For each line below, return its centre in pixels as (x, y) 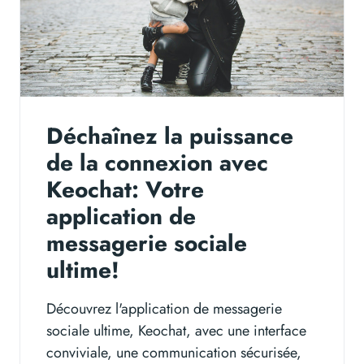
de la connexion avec (157, 163)
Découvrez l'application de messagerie (164, 309)
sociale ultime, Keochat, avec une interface (176, 331)
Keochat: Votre (125, 190)
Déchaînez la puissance (170, 136)
